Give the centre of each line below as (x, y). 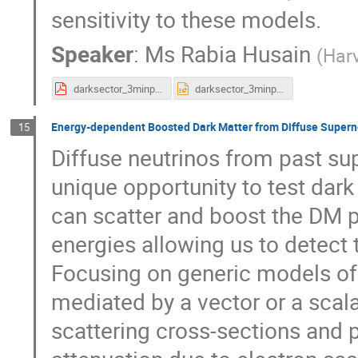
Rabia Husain (246, 54)
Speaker (93, 54)
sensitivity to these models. (187, 19)
